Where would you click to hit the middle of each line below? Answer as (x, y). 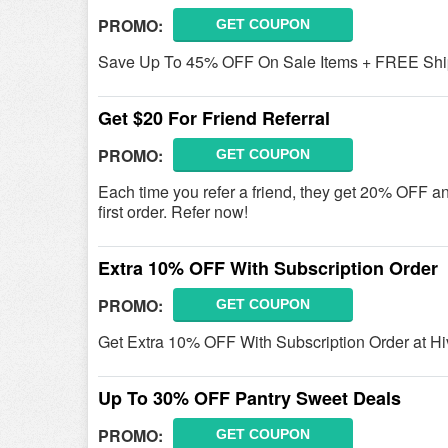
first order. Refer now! (173, 211)
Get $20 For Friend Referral (214, 118)
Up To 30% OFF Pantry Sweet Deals (249, 398)
